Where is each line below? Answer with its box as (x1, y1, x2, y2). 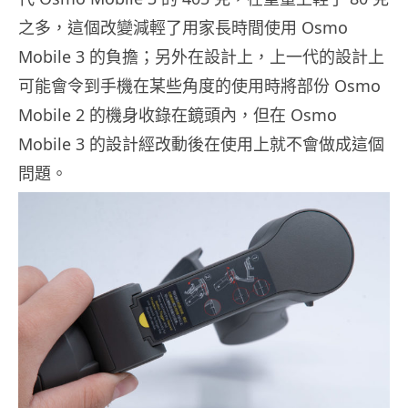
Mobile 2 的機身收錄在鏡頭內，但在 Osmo (18, 104, 337, 127)
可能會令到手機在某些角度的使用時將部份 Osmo (18, 75, 381, 97)
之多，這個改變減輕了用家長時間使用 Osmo (18, 16, 348, 39)
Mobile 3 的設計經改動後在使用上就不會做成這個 (18, 133, 384, 156)
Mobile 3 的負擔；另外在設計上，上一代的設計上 (18, 46, 384, 68)
